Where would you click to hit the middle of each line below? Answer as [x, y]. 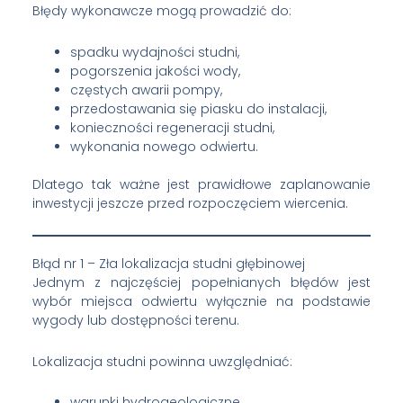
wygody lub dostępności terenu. [135, 321]
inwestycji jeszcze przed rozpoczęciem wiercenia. [190, 203]
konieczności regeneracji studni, [172, 127]
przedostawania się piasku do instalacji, [198, 108]
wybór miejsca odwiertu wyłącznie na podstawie [201, 302]
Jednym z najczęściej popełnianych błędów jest [201, 283]
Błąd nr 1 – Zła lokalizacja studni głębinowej [168, 264]
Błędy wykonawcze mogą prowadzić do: [161, 11]
